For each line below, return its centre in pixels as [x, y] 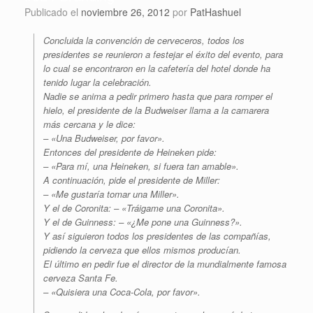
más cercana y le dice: [89, 124]
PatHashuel [216, 12]
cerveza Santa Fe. [81, 278]
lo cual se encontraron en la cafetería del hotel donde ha [157, 68]
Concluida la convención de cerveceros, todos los [144, 41]
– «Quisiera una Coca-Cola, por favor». [122, 292]
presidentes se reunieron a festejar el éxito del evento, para [163, 54]
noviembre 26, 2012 [125, 12]
